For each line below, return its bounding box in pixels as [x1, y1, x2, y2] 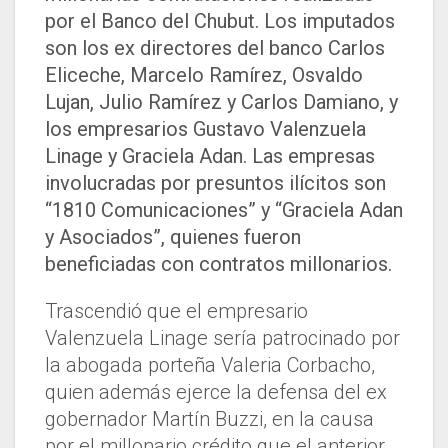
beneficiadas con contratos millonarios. [45, 252, 392, 277]
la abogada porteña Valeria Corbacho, [45, 353, 375, 378]
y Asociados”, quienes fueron [45, 225, 301, 250]
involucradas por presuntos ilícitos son [45, 171, 386, 196]
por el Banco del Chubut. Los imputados [45, 9, 395, 34]
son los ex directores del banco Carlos [45, 36, 385, 61]
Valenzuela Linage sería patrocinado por [45, 326, 400, 351]
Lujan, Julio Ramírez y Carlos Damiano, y [45, 90, 398, 115]
